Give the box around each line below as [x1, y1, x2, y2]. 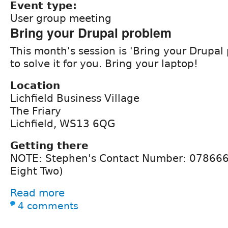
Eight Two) [10, 164, 63, 177]
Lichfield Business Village [10, 92, 139, 104]
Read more [10, 186, 65, 199]
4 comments [18, 200, 78, 211]
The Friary [10, 104, 61, 117]
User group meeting [10, 12, 111, 24]
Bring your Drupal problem [10, 23, 172, 42]
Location [10, 79, 60, 92]
